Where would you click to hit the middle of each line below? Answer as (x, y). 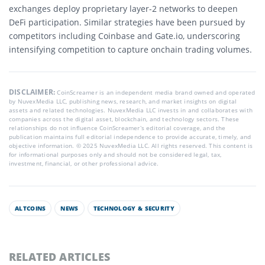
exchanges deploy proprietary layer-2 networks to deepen (123, 9)
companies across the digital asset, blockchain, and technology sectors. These (124, 119)
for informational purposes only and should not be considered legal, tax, (115, 154)
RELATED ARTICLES (59, 257)
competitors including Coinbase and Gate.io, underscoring (125, 36)
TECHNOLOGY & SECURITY (134, 208)
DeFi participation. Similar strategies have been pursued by (127, 22)
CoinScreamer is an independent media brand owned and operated (156, 92)
